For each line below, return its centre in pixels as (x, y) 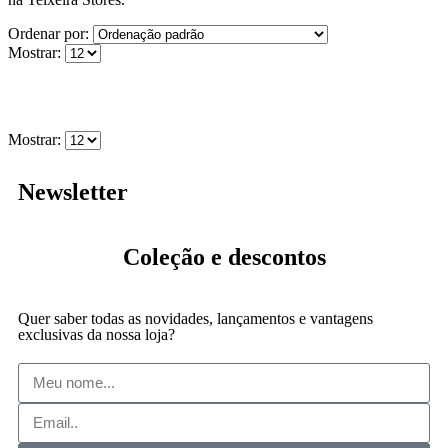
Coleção (166, 256)
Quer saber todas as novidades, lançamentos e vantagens (195, 318)
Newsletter (73, 191)
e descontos (268, 256)
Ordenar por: (50, 33)
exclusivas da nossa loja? (96, 334)
